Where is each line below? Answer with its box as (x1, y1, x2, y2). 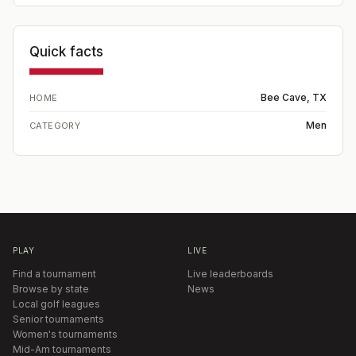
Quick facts (29, 44, 103, 60)
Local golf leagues (13, 298, 100, 310)
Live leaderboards (188, 268, 273, 280)
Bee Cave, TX (261, 91, 327, 103)
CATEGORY (29, 120, 81, 131)
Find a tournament (13, 268, 96, 280)
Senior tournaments (13, 313, 104, 325)
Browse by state (13, 283, 89, 295)
